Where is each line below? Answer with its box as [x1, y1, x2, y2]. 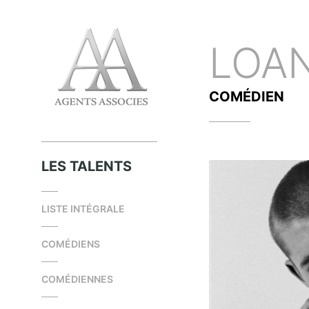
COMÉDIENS [41, 238, 100, 250]
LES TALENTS [41, 158, 132, 175]
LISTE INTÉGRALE [41, 203, 125, 215]
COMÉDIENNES [41, 273, 113, 285]
